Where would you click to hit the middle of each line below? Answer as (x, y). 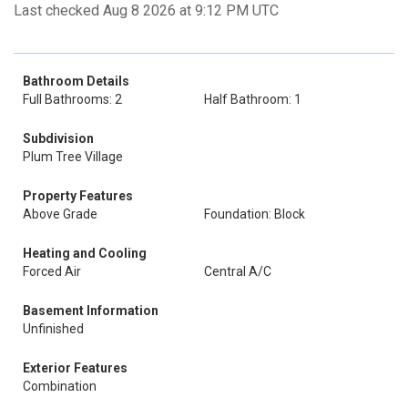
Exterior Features (75, 368)
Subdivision (58, 138)
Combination (60, 386)
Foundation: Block (255, 214)
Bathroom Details (76, 81)
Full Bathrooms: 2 (72, 99)
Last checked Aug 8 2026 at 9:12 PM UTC (146, 10)
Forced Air (52, 271)
